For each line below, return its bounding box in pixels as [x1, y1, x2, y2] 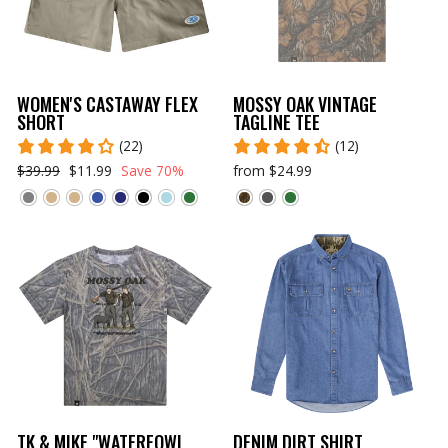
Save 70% [117, 161, 184, 180]
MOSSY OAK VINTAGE [232, 91, 377, 117]
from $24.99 [232, 161, 312, 180]
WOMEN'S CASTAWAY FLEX [17, 91, 198, 117]
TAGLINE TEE [232, 109, 320, 135]
